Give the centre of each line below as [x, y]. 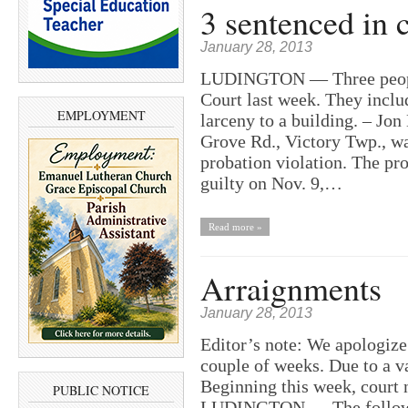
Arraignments [291, 288]
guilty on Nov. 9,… [271, 184]
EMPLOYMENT [101, 115]
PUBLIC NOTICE [101, 391]
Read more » [235, 227]
